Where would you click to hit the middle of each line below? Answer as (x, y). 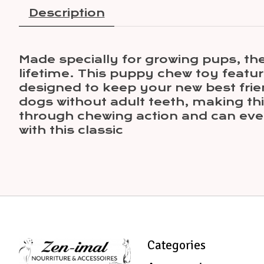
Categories (176, 245)
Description (67, 13)
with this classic (71, 130)
